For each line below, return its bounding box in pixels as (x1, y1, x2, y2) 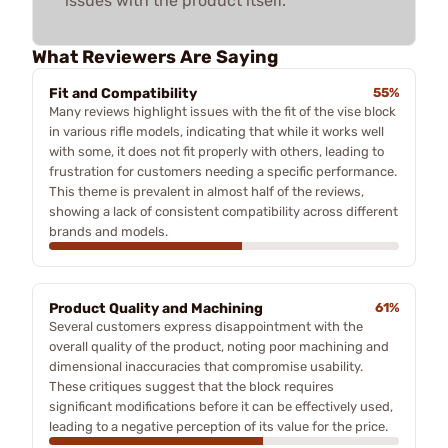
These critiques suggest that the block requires (49, 379, 334, 394)
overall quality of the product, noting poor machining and (49, 339, 389, 354)
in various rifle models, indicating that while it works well (49, 124, 384, 139)
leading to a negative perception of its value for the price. (49, 419, 388, 434)
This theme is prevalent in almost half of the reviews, (49, 184, 364, 199)
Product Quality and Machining (49, 300, 263, 317)
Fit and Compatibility (49, 85, 197, 102)
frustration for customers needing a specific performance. (49, 164, 397, 179)
